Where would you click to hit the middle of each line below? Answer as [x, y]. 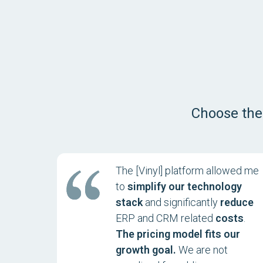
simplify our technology [185, 186]
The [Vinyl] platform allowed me [187, 171]
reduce [237, 202]
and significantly [181, 202]
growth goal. [146, 250]
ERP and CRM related [166, 218]
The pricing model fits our [178, 234]
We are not [202, 250]
